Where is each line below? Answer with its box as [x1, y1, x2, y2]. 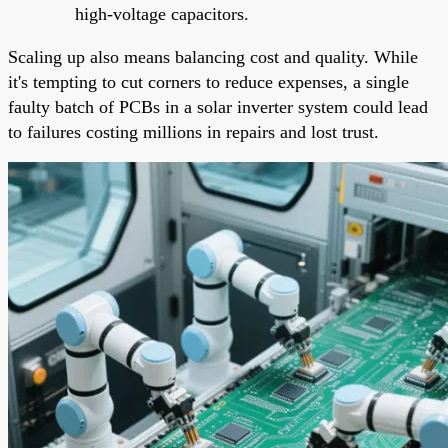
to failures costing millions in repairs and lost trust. [8, 121, 379, 142]
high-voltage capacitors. [75, 3, 249, 24]
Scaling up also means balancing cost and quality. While [8, 46, 418, 67]
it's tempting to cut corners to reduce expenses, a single [8, 71, 409, 92]
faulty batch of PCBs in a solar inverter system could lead [8, 96, 428, 117]
